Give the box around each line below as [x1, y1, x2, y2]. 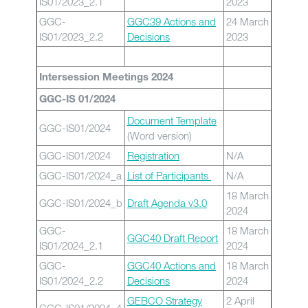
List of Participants [127, 169, 211, 181]
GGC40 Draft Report [127, 232, 218, 244]
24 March [226, 15, 269, 27]
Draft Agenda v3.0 [127, 197, 207, 209]
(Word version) [127, 129, 192, 142]
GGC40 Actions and [127, 259, 216, 272]
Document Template [127, 114, 217, 126]
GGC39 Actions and [127, 15, 216, 27]
